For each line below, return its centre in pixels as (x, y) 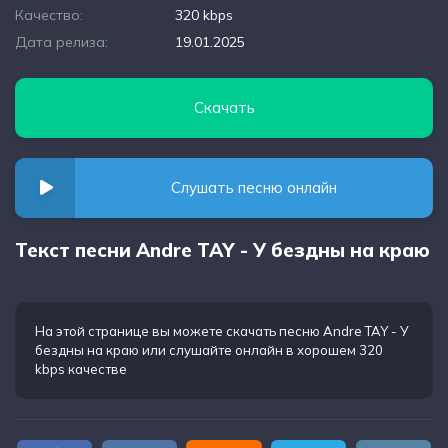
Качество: (49, 15)
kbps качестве (81, 369)
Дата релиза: (61, 42)
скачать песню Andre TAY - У (317, 331)
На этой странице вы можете (130, 331)
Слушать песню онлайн (254, 187)
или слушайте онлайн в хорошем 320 (261, 350)
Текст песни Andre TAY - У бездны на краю (222, 250)
